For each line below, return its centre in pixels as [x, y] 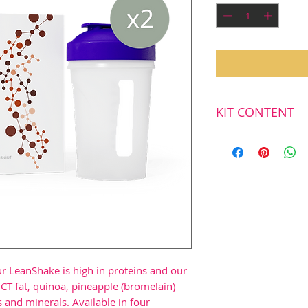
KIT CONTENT [255, 112]
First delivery [253, 140]
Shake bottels [263, 177]
